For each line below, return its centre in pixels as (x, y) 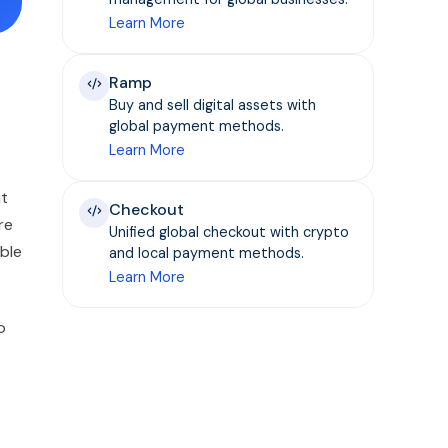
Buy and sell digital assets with (213, 105)
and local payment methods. (207, 253)
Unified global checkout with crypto (229, 232)
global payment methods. (197, 126)
